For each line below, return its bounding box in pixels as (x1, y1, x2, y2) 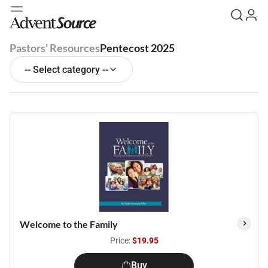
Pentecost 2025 (100, 41, 175, 54)
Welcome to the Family (20, 218, 118, 230)
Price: (109, 236, 132, 245)
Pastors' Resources (10, 41, 100, 54)
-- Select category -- (25, 63, 108, 75)
